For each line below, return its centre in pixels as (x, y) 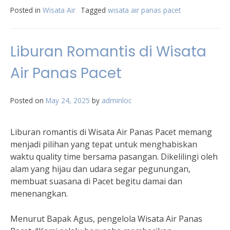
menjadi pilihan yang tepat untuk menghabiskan (104, 144)
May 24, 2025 (68, 100)
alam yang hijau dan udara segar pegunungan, (100, 169)
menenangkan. (39, 194)
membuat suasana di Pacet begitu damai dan (96, 181)
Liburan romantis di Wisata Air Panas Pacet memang (111, 132)
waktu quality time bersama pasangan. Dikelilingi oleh (114, 157)
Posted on (28, 100)
